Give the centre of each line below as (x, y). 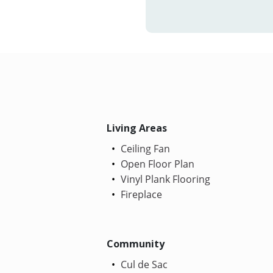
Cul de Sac (143, 264)
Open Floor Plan (157, 164)
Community (136, 243)
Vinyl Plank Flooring (165, 179)
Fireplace (140, 194)
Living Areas (137, 128)
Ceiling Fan (144, 148)
